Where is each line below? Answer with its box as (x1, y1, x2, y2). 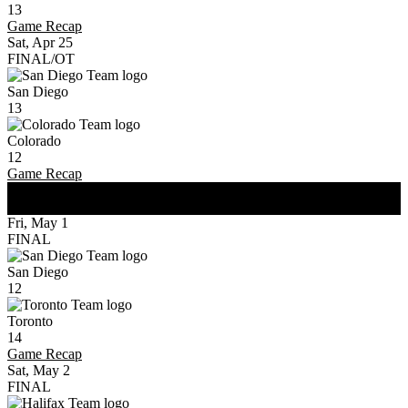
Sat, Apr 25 (7, 35, 73, 50)
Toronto (7, 313, 53, 329)
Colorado (7, 133, 61, 148)
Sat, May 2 (7, 362, 70, 378)
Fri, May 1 (7, 215, 68, 230)
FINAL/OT (7, 51, 75, 66)
